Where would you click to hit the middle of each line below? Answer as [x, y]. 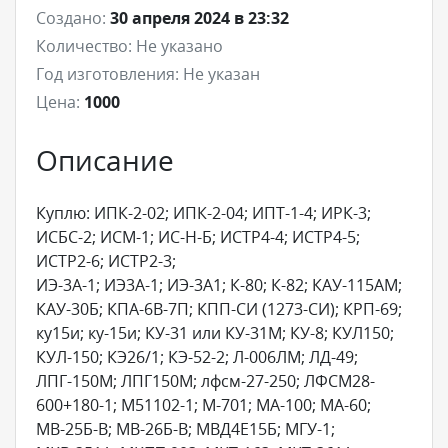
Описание [105, 159]
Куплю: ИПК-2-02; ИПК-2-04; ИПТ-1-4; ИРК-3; [203, 212]
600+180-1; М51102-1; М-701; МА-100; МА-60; [203, 404]
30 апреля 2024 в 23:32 [199, 17]
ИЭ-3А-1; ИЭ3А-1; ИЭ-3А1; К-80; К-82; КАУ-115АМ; [219, 284]
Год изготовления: [107, 73]
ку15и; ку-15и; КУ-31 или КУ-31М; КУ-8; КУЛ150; [215, 332]
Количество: [84, 45]
